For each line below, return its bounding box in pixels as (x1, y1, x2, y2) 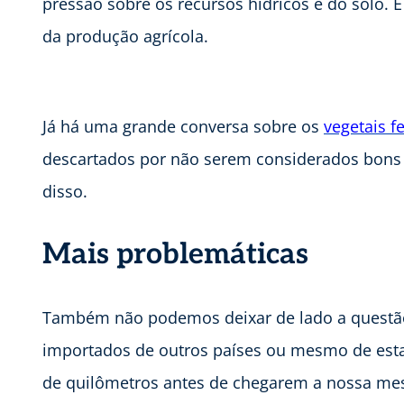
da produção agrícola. (42, 25, 208, 48)
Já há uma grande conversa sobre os (42, 115, 324, 138)
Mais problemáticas (42, 237, 308, 272)
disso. (42, 180, 87, 203)
